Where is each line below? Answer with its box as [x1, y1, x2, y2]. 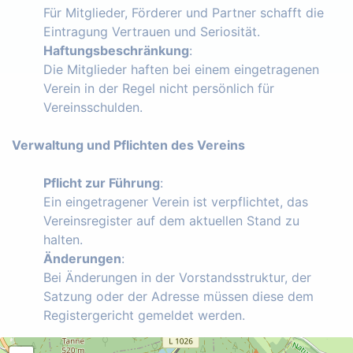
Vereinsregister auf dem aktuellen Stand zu [43, 212, 299, 229]
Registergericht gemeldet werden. [43, 307, 245, 323]
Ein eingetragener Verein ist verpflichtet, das [43, 193, 308, 210]
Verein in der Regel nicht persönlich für [43, 80, 274, 96]
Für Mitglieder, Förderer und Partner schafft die [43, 4, 324, 20]
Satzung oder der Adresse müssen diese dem [43, 288, 314, 304]
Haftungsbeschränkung [43, 42, 189, 58]
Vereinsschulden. [43, 98, 143, 115]
